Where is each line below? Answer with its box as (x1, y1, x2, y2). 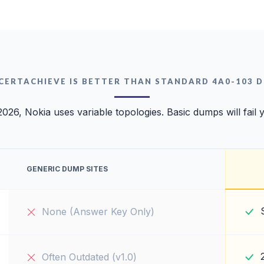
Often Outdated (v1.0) (42, 250, 137, 263)
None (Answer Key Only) (42, 205, 154, 217)
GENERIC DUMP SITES (27, 164, 108, 173)
